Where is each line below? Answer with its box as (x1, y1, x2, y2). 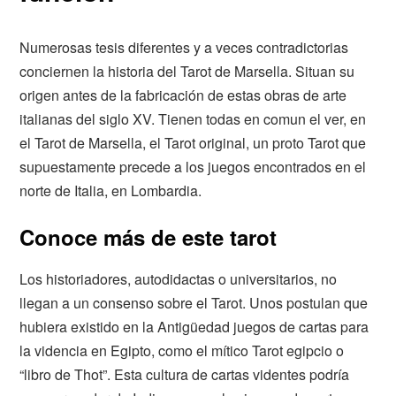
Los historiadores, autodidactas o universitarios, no (19, 269, 338, 290)
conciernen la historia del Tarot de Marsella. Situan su (19, 60, 355, 81)
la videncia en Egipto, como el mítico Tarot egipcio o (19, 340, 345, 362)
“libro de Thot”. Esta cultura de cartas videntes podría (19, 364, 350, 385)
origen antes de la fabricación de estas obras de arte (19, 84, 347, 105)
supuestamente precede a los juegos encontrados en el (19, 156, 367, 177)
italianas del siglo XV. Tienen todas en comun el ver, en (19, 108, 367, 129)
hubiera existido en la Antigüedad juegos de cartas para (19, 316, 369, 338)
